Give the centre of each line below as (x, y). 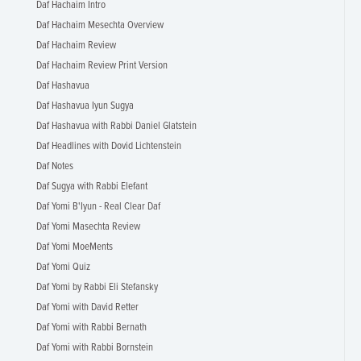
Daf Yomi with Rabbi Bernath (91, 328)
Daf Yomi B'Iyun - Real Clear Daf (98, 207)
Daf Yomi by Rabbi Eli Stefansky (97, 287)
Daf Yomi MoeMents (75, 247)
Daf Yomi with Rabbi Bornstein (95, 348)
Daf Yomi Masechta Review (88, 227)
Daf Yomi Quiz (63, 267)
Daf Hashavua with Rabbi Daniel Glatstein (116, 126)
